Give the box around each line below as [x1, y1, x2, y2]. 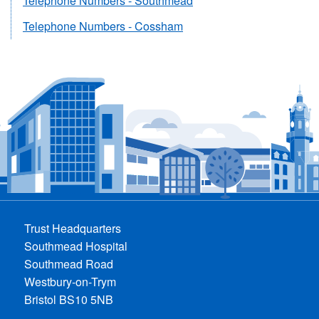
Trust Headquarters [24, 219, 122, 236]
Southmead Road [24, 255, 114, 272]
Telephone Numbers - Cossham [23, 17, 183, 34]
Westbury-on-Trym [24, 273, 117, 290]
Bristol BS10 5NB [24, 291, 114, 308]
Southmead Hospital [24, 237, 128, 254]
